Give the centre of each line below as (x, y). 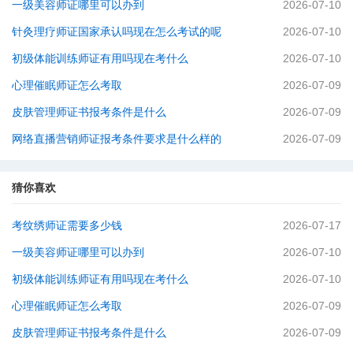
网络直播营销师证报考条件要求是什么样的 (117, 139)
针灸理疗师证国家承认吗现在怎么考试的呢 (117, 32)
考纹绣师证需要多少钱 (67, 226)
